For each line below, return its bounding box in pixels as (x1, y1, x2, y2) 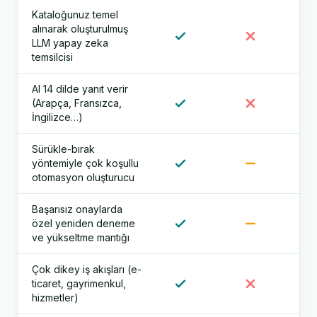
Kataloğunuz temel (32, 8, 118, 21)
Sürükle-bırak (32, 143, 95, 155)
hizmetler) (32, 292, 79, 304)
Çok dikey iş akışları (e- (32, 263, 142, 275)
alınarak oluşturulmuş (32, 23, 128, 35)
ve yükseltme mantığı (32, 231, 129, 243)
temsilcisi (32, 51, 73, 63)
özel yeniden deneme (32, 217, 135, 229)
